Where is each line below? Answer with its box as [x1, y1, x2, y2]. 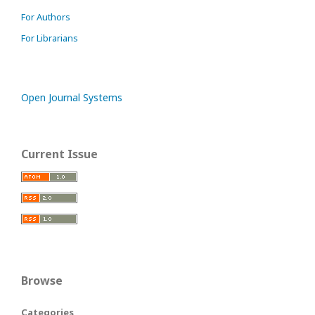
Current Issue [21, 146, 98, 162]
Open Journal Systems [21, 91, 122, 105]
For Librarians [21, 32, 78, 45]
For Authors [21, 11, 70, 24]
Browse [21, 273, 63, 289]
